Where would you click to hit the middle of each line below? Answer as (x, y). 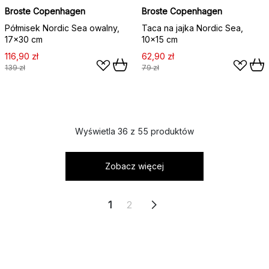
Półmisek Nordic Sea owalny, (62, 28)
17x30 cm (24, 39)
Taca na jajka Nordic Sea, (192, 28)
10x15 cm (160, 39)
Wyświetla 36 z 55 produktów (134, 131)
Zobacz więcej (134, 166)
